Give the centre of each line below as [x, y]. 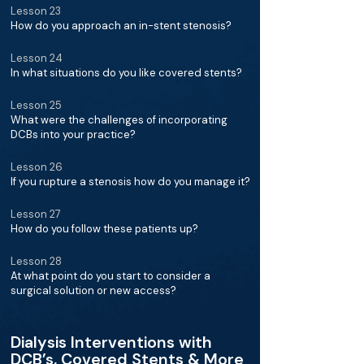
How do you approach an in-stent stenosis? [121, 26]
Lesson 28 [36, 261]
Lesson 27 [36, 214]
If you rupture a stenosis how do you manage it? [130, 182]
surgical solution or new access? [93, 290]
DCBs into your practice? [73, 134]
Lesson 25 [36, 105]
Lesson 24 [37, 58]
